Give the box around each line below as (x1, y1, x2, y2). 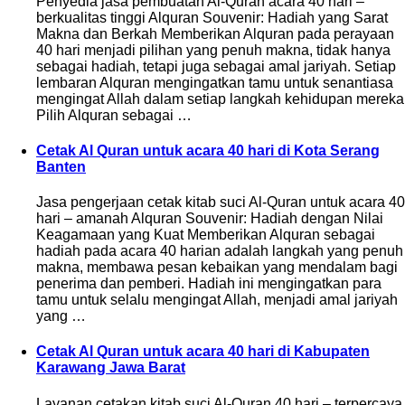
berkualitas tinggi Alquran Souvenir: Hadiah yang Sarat (36, 9, 388, 25)
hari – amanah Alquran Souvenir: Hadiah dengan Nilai (36, 211, 383, 227)
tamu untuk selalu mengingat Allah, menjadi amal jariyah (36, 292, 398, 308)
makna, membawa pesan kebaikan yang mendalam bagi (36, 259, 398, 276)
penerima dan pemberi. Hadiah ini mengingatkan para (36, 276, 381, 292)
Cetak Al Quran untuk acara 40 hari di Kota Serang (36, 142, 380, 158)
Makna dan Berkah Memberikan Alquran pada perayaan (36, 25, 394, 42)
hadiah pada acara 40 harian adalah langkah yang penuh (36, 243, 403, 259)
